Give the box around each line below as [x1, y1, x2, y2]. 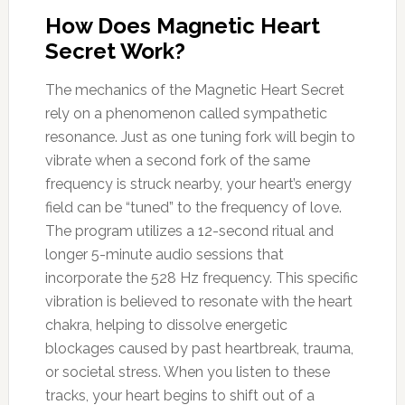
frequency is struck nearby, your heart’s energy [44, 174, 352, 193]
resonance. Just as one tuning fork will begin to [44, 127, 355, 146]
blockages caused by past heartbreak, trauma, [44, 339, 353, 357]
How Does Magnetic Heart [44, 12, 320, 39]
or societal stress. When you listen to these [44, 363, 330, 381]
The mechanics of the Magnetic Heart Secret [44, 80, 344, 99]
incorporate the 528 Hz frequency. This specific [44, 268, 358, 287]
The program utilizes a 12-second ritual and [44, 221, 334, 240]
